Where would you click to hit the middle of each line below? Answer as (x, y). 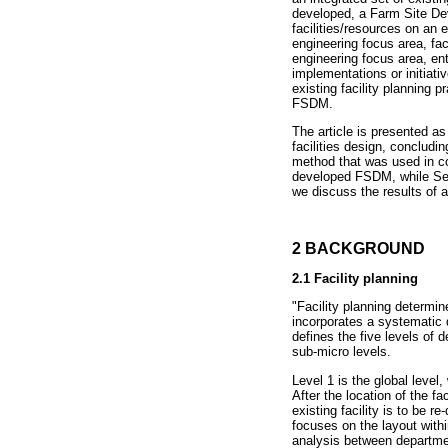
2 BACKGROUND (358, 249)
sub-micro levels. (341, 352)
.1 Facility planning (358, 279)
